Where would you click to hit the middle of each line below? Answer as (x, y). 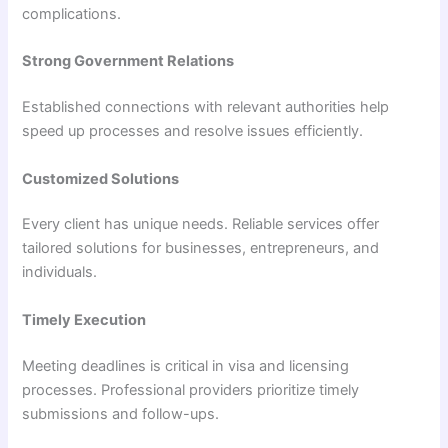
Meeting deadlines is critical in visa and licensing (186, 365)
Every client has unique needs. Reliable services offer (201, 224)
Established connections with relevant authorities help (206, 107)
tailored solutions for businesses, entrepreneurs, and (201, 248)
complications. (72, 13)
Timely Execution (84, 319)
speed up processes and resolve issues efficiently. (193, 131)
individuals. (60, 272)
